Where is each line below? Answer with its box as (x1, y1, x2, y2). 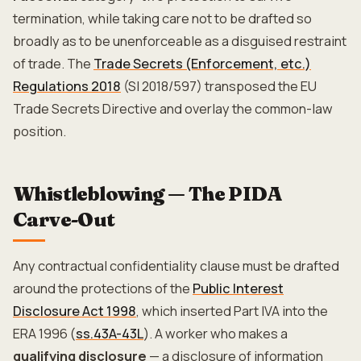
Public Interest (193, 280, 284, 297)
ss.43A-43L (76, 325, 143, 342)
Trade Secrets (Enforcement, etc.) (93, 55, 311, 73)
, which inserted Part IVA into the (136, 302, 328, 320)
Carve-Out (13, 208, 115, 231)
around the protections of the (13, 280, 193, 297)
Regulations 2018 (13, 77, 121, 95)
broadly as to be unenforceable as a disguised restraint (13, 32, 346, 50)
